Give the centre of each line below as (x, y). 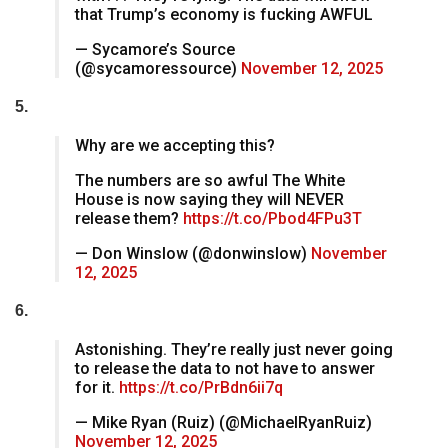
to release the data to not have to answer (225, 369)
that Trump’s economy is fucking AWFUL (224, 15)
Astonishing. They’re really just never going (234, 350)
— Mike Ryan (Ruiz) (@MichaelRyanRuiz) (223, 423)
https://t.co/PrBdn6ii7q (201, 388)
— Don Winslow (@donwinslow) (193, 254)
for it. (97, 388)
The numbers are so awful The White (210, 181)
